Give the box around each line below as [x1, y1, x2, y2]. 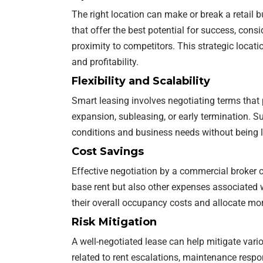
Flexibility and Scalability [72, 74, 210, 87]
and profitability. [72, 56, 139, 68]
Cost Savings [72, 144, 144, 158]
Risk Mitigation [72, 215, 157, 228]
